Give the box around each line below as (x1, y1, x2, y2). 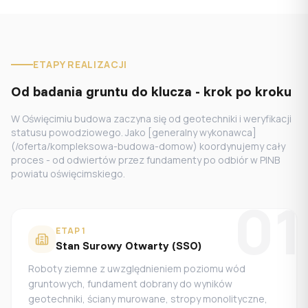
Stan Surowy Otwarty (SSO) (56, 239, 201, 252)
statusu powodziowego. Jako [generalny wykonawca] (11, 126, 256, 139)
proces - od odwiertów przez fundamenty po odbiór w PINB (11, 153, 280, 166)
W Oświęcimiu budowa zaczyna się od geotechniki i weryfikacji (11, 112, 291, 125)
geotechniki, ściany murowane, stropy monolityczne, (28, 292, 267, 305)
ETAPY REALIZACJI (33, 58, 128, 71)
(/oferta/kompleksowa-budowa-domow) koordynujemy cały (11, 140, 285, 153)
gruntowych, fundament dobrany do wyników (28, 277, 232, 290)
